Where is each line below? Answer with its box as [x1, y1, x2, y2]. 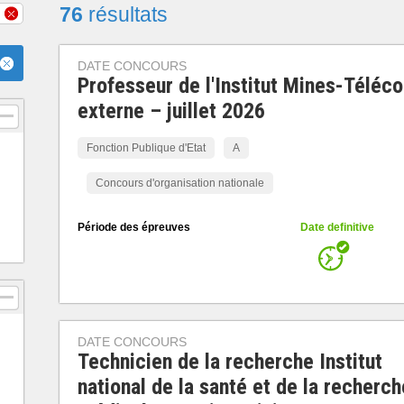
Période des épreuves [77, 221, 190, 234]
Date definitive [299, 221, 374, 234]
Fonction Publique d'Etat [86, 142, 206, 154]
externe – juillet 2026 [77, 98, 265, 124]
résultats [83, 3, 168, 26]
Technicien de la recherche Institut [77, 349, 382, 374]
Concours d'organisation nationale [95, 177, 264, 189]
